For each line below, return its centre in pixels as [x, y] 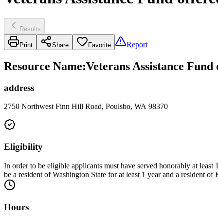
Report [137, 44]
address [19, 88]
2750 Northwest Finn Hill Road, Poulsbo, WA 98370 [86, 107]
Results [30, 29]
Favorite [100, 45]
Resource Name [43, 66]
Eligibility [23, 147]
